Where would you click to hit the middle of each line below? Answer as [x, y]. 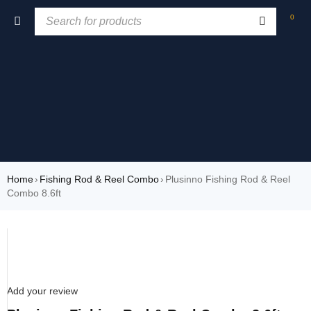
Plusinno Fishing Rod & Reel [228, 179]
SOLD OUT [38, 233]
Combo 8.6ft [34, 193]
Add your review [42, 291]
